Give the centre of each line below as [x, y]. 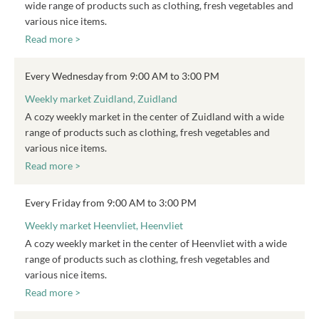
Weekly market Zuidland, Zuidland [101, 99]
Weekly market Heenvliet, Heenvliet [104, 225]
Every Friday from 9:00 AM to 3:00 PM [111, 203]
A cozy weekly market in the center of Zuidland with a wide [155, 116]
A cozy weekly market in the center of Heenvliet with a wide [156, 243]
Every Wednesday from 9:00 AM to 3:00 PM [122, 76]
